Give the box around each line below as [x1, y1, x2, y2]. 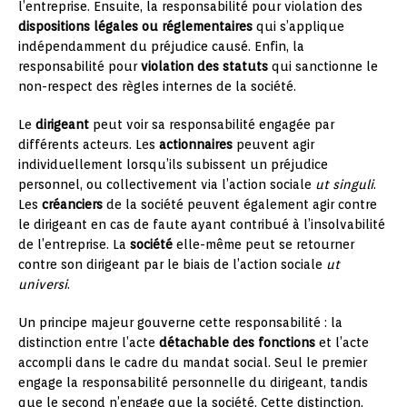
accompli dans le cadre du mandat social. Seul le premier [18, 355, 367, 370]
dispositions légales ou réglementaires [18, 19, 253, 34]
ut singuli [315, 177, 373, 192]
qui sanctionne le [268, 59, 378, 74]
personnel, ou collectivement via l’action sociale [18, 177, 315, 192]
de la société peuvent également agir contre [103, 197, 377, 212]
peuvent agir [233, 137, 314, 152]
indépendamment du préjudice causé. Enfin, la [18, 39, 304, 54]
